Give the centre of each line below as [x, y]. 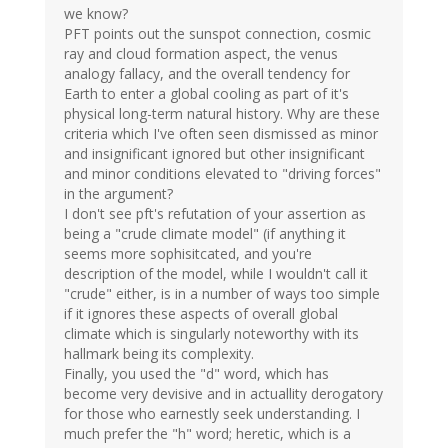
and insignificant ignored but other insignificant [214, 154]
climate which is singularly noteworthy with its [211, 334]
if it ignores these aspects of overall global [201, 314]
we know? [96, 14]
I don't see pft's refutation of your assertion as [215, 214]
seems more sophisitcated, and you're [188, 254]
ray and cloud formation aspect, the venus [201, 54]
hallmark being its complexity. [159, 354]
